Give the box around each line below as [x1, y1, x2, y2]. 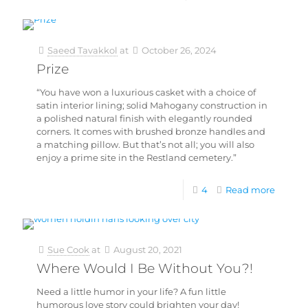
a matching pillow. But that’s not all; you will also [36, 139, 254, 150]
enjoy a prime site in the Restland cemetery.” [36, 152, 236, 163]
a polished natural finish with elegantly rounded [36, 113, 252, 124]
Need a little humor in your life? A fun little [36, 286, 226, 297]
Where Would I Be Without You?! [36, 261, 253, 276]
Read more [225, 184, 275, 195]
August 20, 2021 [113, 244, 182, 255]
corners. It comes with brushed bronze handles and [36, 126, 265, 137]
